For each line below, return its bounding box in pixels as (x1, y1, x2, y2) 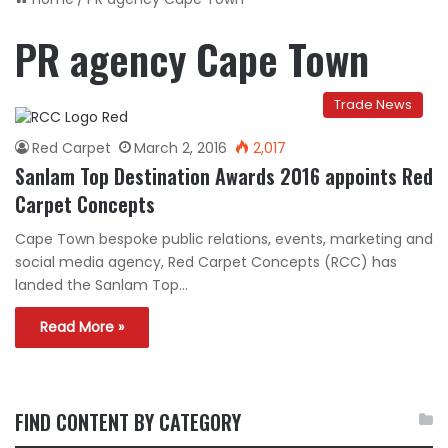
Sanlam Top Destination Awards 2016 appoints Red (15, 161, 433, 191)
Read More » (40, 317, 124, 337)
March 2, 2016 (134, 138, 227, 158)
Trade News (334, 95, 412, 114)
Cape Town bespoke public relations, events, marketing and (15, 229, 433, 249)
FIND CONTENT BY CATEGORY (15, 407, 241, 437)
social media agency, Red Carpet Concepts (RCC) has (15, 252, 397, 272)
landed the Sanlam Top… (15, 275, 188, 295)
